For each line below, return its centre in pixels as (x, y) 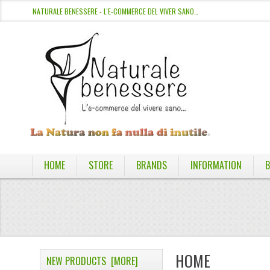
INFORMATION (216, 165)
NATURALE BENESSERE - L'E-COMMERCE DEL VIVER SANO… (115, 11)
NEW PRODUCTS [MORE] (93, 261)
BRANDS (151, 165)
